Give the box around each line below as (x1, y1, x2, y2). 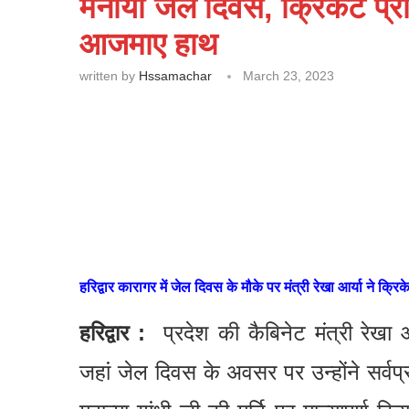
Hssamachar (139, 68, 212, 83)
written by (79, 68, 139, 83)
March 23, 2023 (243, 68, 334, 83)
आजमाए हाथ (79, 26, 217, 61)
